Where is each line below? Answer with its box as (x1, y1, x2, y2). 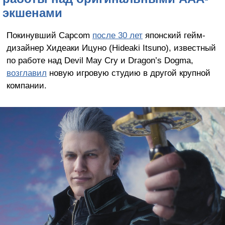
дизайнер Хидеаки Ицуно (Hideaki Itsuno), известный (6, 42, 216, 53)
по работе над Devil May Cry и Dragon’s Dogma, (6, 55, 193, 65)
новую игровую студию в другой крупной (46, 67, 210, 78)
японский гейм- (142, 30, 205, 40)
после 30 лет (92, 30, 143, 40)
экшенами (3, 6, 62, 20)
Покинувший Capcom (6, 30, 92, 40)
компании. (6, 80, 47, 90)
